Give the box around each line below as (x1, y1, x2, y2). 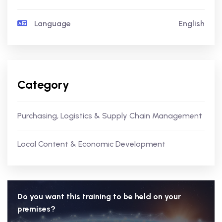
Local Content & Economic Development (17, 139, 166, 149)
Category (17, 77, 69, 92)
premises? (17, 204, 55, 214)
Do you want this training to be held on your (17, 192, 181, 201)
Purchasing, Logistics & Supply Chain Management (17, 111, 202, 120)
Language (32, 19, 71, 28)
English (178, 19, 205, 28)
